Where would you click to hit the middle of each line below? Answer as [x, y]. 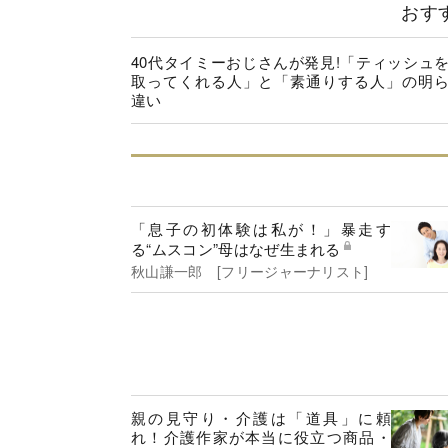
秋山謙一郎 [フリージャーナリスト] [250, 270]
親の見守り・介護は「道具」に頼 [261, 417]
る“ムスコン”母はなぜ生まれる [236, 248]
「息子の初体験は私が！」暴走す [261, 228]
